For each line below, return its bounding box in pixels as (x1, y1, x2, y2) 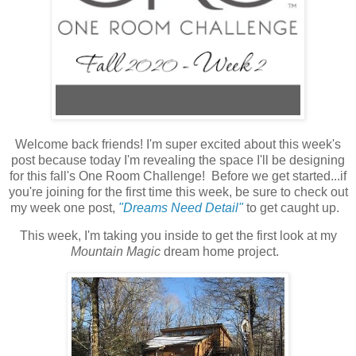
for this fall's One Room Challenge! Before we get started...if (10, 168, 346, 183)
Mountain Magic (71, 245, 161, 259)
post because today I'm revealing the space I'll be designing (11, 153, 345, 167)
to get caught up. (246, 200, 346, 215)
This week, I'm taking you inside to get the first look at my (19, 229, 337, 243)
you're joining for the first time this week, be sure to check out (8, 184, 348, 199)
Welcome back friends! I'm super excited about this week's (15, 137, 341, 151)
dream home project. (161, 245, 285, 259)
